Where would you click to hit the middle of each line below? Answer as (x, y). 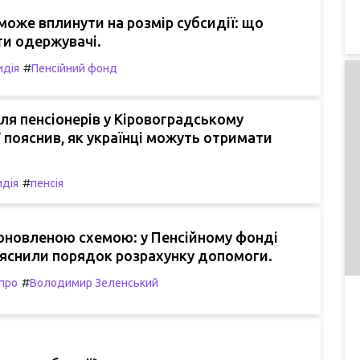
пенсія (47, 183)
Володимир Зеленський (94, 283)
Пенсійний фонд (74, 68)
